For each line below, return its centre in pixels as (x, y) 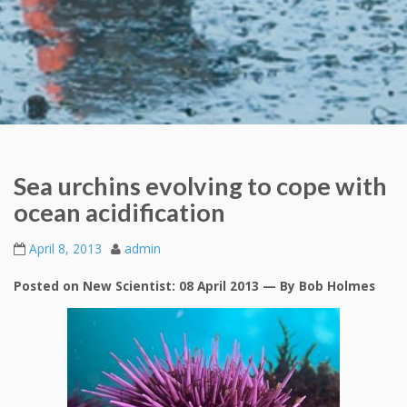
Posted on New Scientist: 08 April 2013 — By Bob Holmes (194, 285)
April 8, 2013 (65, 248)
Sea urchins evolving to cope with (200, 186)
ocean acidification (119, 212)
